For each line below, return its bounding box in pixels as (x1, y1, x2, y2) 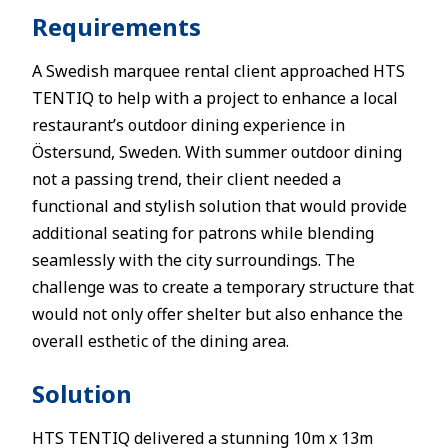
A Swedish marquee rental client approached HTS (32, 60, 405, 82)
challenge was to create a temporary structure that (32, 276, 414, 298)
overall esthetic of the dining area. (32, 330, 289, 352)
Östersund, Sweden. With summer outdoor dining (32, 141, 402, 163)
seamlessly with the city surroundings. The (32, 249, 355, 271)
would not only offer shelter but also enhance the (32, 303, 403, 325)
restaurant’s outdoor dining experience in (32, 114, 345, 136)
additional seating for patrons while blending (32, 222, 374, 244)
